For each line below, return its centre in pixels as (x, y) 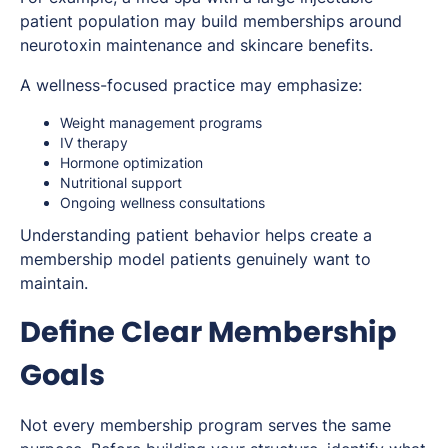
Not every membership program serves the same (205, 425)
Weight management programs (161, 123)
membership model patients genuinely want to (195, 259)
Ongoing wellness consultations (162, 203)
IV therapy (94, 143)
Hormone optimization (131, 163)
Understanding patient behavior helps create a (196, 235)
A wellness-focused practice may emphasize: (191, 85)
